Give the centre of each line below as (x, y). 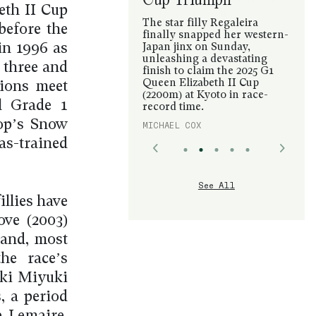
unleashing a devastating (205, 59)
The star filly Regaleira (200, 23)
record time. (173, 107)
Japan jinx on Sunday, (196, 47)
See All (216, 185)
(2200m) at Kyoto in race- (205, 95)
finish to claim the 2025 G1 (208, 71)
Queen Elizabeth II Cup (200, 83)
